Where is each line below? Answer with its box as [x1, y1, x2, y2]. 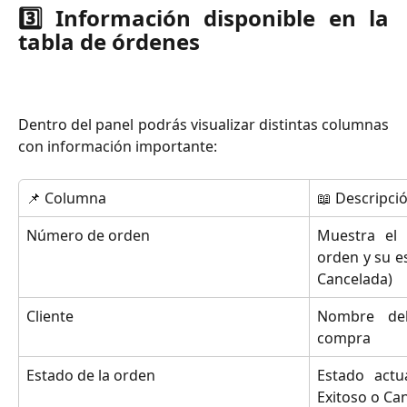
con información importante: [18, 135, 217, 156]
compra [317, 327, 371, 348]
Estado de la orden [26, 364, 155, 385]
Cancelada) [317, 268, 392, 289]
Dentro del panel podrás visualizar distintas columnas [18, 114, 389, 134]
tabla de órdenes [18, 26, 200, 57]
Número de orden [26, 224, 150, 245]
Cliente [26, 305, 74, 326]
